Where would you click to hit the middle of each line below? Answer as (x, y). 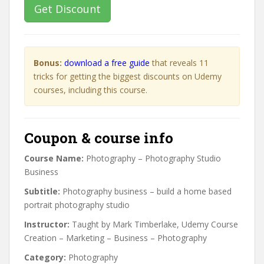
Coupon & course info (99, 138)
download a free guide (107, 63)
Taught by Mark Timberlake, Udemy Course (154, 224)
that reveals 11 (179, 63)
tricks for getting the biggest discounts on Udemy (128, 76)
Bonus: (48, 63)
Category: (45, 257)
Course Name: (54, 158)
